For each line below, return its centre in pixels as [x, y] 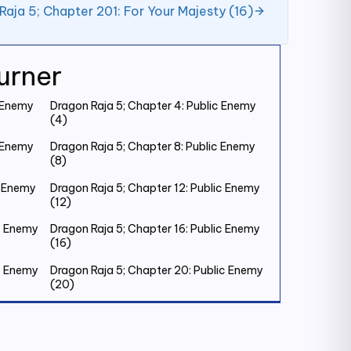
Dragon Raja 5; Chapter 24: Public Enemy [157, 311]
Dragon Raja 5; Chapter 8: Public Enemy [153, 147]
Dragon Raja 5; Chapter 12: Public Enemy [155, 188]
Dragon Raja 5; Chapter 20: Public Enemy [157, 270]
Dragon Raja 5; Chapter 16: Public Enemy [155, 229]
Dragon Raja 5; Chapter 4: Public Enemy [153, 105]
